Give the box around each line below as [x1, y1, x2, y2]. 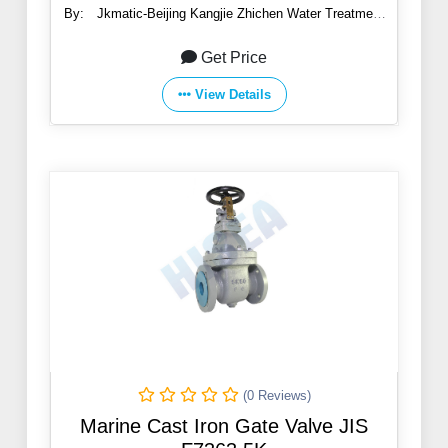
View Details [194, 87, 271, 103]
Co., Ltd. [194, 25, 245, 41]
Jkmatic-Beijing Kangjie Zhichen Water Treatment [97, 6, 384, 22]
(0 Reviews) [242, 388, 311, 404]
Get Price [201, 49, 267, 67]
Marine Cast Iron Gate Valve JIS [80, 415, 368, 438]
